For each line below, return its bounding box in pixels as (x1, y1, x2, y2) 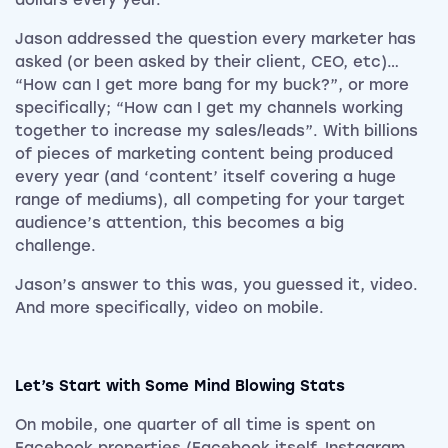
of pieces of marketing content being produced (15, 145, 393, 164)
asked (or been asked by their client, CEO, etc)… (15, 53, 399, 72)
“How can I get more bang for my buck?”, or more (15, 76, 409, 95)
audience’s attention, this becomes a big (15, 214, 344, 233)
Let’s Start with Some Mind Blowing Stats (15, 377, 345, 396)
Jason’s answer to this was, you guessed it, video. (15, 276, 418, 295)
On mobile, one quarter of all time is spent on (15, 416, 375, 435)
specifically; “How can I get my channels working (15, 99, 403, 118)
